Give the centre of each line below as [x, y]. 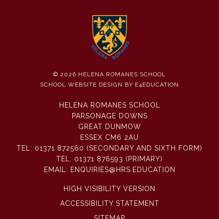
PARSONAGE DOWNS [109, 116]
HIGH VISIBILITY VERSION [109, 188]
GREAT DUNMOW [109, 126]
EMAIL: [57, 169]
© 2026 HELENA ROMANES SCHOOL [109, 74]
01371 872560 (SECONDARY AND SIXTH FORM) [119, 148]
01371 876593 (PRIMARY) [119, 159]
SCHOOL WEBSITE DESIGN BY [88, 84]
